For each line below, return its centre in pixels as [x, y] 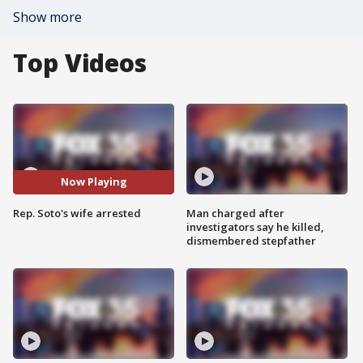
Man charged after [235, 213]
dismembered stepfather [251, 240]
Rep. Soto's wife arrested [77, 213]
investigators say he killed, [255, 226]
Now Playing [94, 182]
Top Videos [80, 63]
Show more [47, 17]
